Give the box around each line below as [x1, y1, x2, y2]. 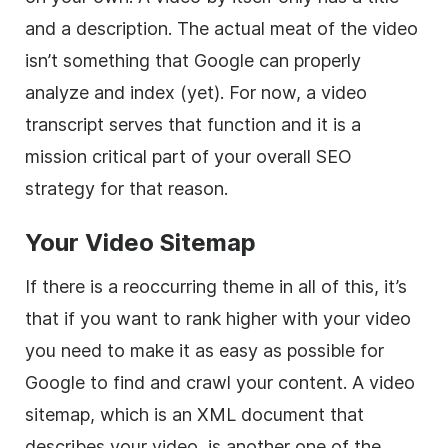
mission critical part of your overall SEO [25, 145, 352, 167]
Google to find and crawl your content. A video [25, 371, 415, 393]
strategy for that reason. [25, 177, 228, 199]
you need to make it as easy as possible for [25, 339, 384, 361]
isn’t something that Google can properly [25, 49, 361, 71]
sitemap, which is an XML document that [25, 403, 364, 425]
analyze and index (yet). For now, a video [25, 81, 367, 103]
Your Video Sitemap [25, 227, 256, 257]
